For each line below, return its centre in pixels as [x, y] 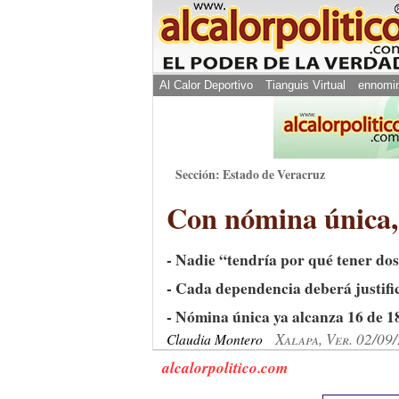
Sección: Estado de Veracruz [250, 175]
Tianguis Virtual [305, 85]
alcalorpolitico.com [225, 367]
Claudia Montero [216, 339]
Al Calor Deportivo [206, 85]
